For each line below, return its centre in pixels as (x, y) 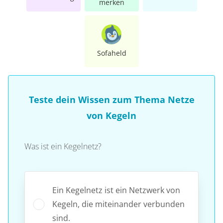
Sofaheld (111, 53)
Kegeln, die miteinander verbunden (118, 204)
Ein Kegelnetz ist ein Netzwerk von (116, 190)
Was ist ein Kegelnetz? (63, 146)
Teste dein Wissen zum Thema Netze (111, 99)
